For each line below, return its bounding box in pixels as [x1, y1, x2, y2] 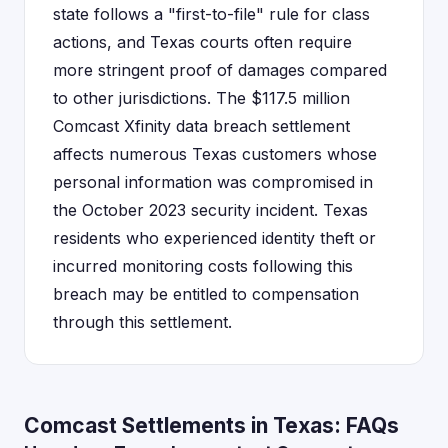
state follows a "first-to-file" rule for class [53, 4, 370, 24]
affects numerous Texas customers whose [53, 144, 377, 164]
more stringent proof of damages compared [53, 60, 387, 80]
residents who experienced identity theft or [53, 228, 376, 248]
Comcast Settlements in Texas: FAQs [24, 413, 399, 438]
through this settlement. [53, 312, 232, 332]
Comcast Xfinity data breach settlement [53, 116, 350, 136]
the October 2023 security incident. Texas [53, 200, 368, 220]
